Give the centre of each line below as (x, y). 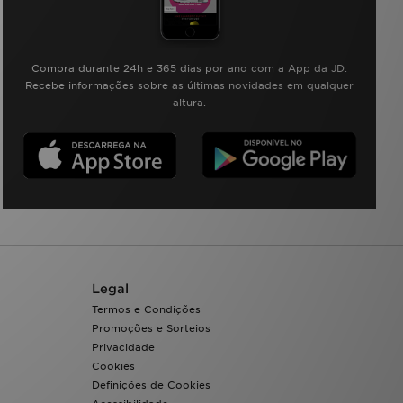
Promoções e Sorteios (151, 329)
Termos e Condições (146, 310)
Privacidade (123, 348)
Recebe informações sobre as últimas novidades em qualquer (190, 86)
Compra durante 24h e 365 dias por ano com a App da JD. (190, 69)
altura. (190, 103)
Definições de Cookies (151, 385)
